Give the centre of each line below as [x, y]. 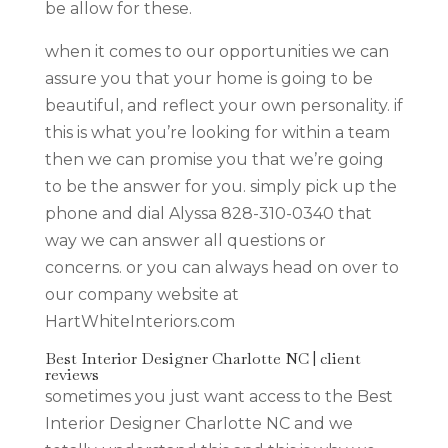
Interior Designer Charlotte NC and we [198, 423]
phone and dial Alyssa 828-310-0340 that [208, 213]
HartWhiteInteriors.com [139, 321]
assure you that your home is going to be [208, 78]
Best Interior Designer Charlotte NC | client [202, 358]
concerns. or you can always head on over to [221, 267]
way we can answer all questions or [185, 240]
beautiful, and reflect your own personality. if [223, 105]
